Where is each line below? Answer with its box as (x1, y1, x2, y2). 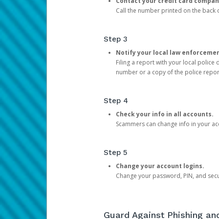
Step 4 (103, 96, 128, 105)
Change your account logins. (115, 162, 206, 170)
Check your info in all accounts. (115, 110, 214, 118)
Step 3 (103, 35, 128, 44)
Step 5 (103, 148, 127, 157)
